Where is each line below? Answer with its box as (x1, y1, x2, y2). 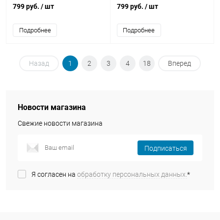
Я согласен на (31, 170, 77, 179)
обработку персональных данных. (77, 170, 187, 179)
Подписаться (144, 144, 187, 152)
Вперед (168, 59, 191, 67)
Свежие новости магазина (18, 119, 103, 127)
